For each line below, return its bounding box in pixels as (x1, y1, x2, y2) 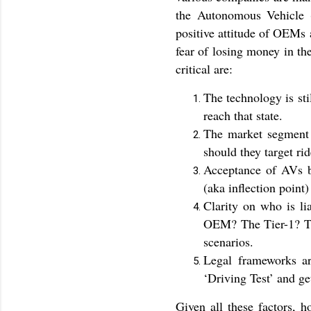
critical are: (176, 60, 233, 77)
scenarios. (203, 233, 253, 250)
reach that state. (203, 106, 283, 124)
